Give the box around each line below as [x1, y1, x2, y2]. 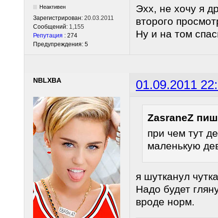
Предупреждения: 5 [33, 40, 88, 48]
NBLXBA [33, 76, 61, 84]
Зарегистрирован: [33, 14, 84, 21]
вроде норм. [136, 196, 195, 207]
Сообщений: [33, 23, 69, 30]
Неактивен [39, 3, 66, 10]
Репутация [33, 32, 63, 39]
